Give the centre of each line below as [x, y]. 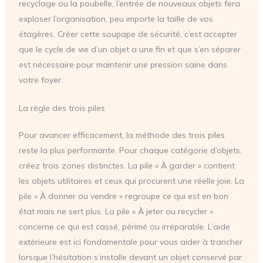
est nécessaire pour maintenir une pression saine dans [123, 64]
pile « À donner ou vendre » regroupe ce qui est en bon [123, 196]
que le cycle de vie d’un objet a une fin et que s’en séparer [129, 49]
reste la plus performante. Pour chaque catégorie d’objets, [130, 151]
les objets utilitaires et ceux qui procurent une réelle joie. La [131, 181]
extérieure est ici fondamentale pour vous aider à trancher [130, 242]
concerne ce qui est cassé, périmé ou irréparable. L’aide [124, 227]
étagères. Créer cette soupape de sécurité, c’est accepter [128, 34]
